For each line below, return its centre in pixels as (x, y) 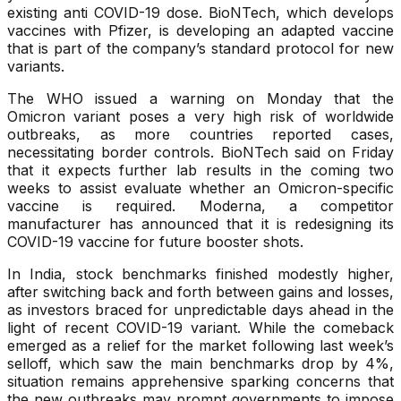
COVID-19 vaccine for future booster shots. (155, 242)
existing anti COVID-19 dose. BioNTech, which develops (200, 13)
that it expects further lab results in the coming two (200, 171)
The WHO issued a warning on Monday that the (200, 99)
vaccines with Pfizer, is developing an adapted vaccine (200, 31)
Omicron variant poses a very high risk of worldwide (200, 117)
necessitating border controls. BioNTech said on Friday (200, 153)
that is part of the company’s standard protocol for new (200, 49)
